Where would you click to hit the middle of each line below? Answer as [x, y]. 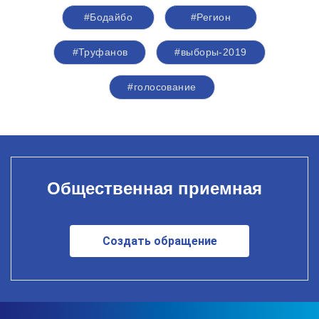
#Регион [211, 17]
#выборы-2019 [211, 52]
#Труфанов [100, 52]
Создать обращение [159, 241]
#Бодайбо [108, 17]
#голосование [162, 87]
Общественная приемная [154, 188]
